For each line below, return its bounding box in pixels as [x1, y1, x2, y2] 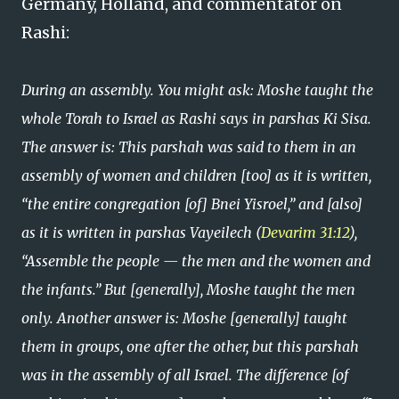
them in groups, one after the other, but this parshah [21, 338, 359, 355]
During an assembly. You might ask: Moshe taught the [21, 81, 373, 99]
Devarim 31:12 [261, 224, 349, 241]
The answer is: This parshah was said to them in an [21, 138, 356, 156]
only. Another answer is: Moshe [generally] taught [21, 309, 347, 327]
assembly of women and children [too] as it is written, [21, 167, 371, 184]
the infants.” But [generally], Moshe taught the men [21, 281, 355, 298]
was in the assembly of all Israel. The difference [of [21, 366, 348, 384]
